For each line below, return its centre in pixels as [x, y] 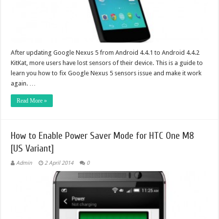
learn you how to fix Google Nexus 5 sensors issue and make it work [106, 73]
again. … [23, 83]
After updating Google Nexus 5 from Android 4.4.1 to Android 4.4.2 [105, 52]
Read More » [32, 100]
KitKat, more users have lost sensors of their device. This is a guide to [107, 63]
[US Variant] [33, 148]
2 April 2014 [59, 163]
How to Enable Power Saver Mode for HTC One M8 [103, 135]
